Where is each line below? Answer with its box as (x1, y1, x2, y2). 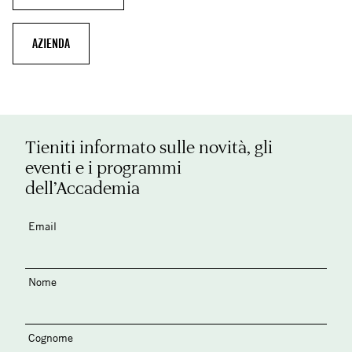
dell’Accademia (25, 176, 140, 200)
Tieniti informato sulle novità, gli (25, 135, 273, 159)
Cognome (28, 331, 73, 345)
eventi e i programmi (25, 156, 181, 179)
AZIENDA (32, 36, 70, 52)
